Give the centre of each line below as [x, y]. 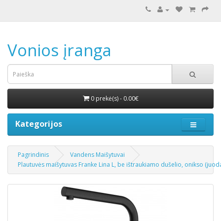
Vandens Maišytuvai [97, 155]
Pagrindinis [33, 155]
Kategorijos [39, 124]
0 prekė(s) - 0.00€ [114, 98]
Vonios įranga [59, 50]
